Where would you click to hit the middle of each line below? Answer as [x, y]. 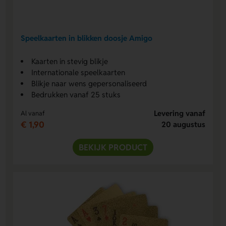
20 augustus [183, 124]
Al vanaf [33, 113]
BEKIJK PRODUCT [113, 147]
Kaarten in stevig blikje [70, 61]
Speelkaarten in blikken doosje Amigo [87, 38]
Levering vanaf [179, 113]
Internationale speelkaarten [78, 72]
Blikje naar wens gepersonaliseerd [89, 83]
